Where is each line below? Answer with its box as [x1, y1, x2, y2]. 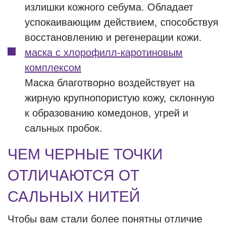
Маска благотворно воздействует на [25, 77, 195, 88]
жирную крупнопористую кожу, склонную [25, 92, 214, 103]
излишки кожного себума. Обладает [25, 2, 193, 13]
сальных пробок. [25, 123, 102, 134]
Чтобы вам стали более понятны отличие [8, 213, 202, 224]
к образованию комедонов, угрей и [25, 107, 188, 119]
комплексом [25, 62, 81, 73]
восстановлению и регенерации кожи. [25, 32, 202, 43]
